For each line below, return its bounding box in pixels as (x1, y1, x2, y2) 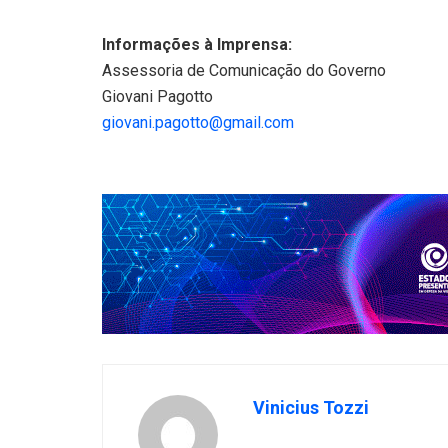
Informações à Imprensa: (102, 34, 292, 54)
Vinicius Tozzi (253, 396, 369, 418)
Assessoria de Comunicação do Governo (102, 60, 386, 80)
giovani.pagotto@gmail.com (102, 112, 294, 132)
